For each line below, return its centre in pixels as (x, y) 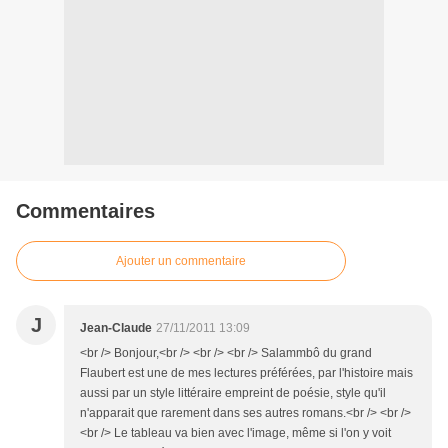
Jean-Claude (116, 328)
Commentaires (85, 211)
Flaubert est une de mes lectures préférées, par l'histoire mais (246, 373)
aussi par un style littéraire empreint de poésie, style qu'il (233, 393)
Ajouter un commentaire (181, 261)
